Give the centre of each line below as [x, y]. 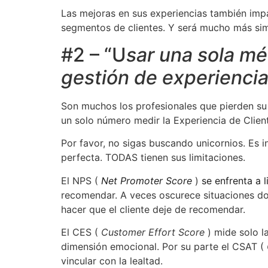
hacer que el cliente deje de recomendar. [153, 209]
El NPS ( [81, 180]
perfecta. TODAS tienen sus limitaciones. [153, 158]
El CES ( [81, 232]
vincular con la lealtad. [112, 261]
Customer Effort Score [153, 232]
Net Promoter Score [147, 180]
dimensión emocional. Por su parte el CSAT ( [164, 246]
